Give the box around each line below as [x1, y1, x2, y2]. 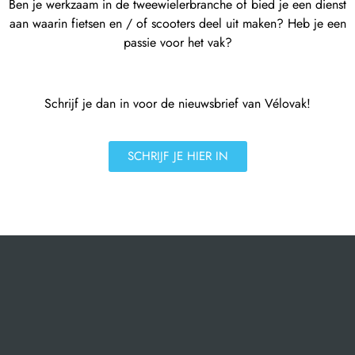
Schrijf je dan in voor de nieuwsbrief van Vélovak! [44, 94, 311, 113]
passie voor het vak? [123, 33, 232, 52]
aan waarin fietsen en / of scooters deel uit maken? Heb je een [9, 14, 346, 33]
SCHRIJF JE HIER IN [127, 147, 228, 165]
